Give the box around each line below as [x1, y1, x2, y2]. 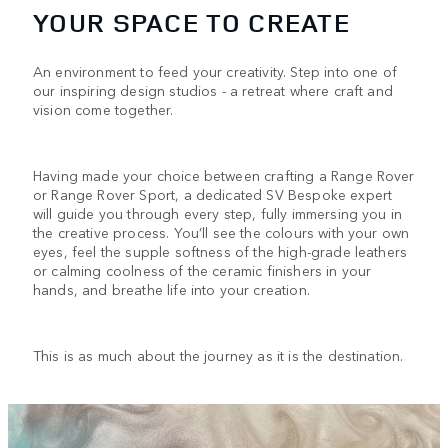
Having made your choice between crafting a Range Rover [33, 164, 415, 185]
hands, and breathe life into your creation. [33, 278, 310, 299]
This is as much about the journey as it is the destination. [33, 344, 404, 365]
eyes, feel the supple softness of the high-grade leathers [33, 240, 408, 261]
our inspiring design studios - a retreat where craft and [33, 79, 393, 100]
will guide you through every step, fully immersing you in [33, 202, 403, 223]
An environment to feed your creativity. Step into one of [33, 60, 397, 81]
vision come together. [33, 98, 174, 119]
